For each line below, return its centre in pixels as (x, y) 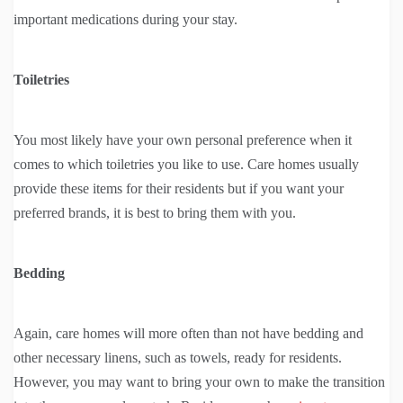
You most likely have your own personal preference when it (183, 140)
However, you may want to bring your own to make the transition (199, 382)
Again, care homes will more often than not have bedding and (188, 334)
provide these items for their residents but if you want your (179, 189)
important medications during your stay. (125, 20)
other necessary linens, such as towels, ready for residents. (178, 358)
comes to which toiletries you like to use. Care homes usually (186, 165)
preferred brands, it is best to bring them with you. (155, 213)
